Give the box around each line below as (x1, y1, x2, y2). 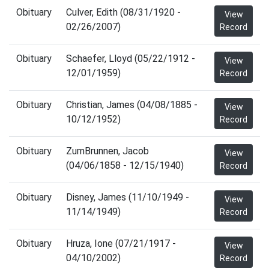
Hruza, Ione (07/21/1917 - (66, 238, 176, 249)
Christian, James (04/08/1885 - (66, 99, 198, 110)
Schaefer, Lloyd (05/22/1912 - (66, 53, 195, 64)
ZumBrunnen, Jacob (66, 145, 149, 157)
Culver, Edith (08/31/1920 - (66, 7, 181, 18)
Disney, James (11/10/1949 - (66, 192, 189, 203)
